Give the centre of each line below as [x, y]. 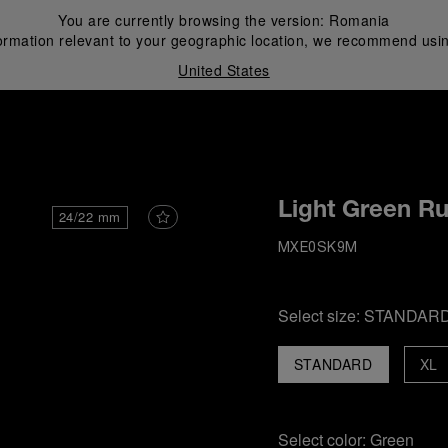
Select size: [320, 315]
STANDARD [333, 364]
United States [224, 70]
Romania [359, 20]
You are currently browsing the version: [194, 20]
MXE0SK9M [317, 248]
